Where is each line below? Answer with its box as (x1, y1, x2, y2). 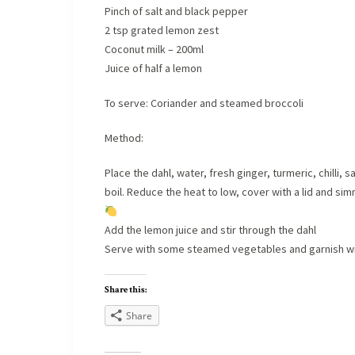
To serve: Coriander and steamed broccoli (105, 96, 303, 111)
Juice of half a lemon (105, 61, 202, 76)
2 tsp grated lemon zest (105, 23, 219, 38)
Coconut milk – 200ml (105, 42, 204, 57)
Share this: (105, 284, 147, 296)
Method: (105, 131, 143, 146)
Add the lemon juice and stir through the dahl (105, 223, 316, 238)
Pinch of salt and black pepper (105, 4, 248, 19)
